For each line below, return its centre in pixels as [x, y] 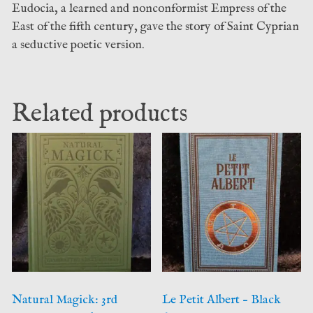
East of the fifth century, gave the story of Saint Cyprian [155, 26]
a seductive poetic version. [78, 44]
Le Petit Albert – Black [222, 299]
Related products [100, 115]
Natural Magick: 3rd [64, 299]
